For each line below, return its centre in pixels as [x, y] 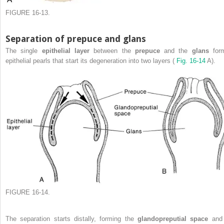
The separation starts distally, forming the [71, 218]
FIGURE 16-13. [28, 13]
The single [24, 51]
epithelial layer [68, 51]
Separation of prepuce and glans [76, 39]
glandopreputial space [175, 218]
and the [178, 51]
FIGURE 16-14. [28, 192]
